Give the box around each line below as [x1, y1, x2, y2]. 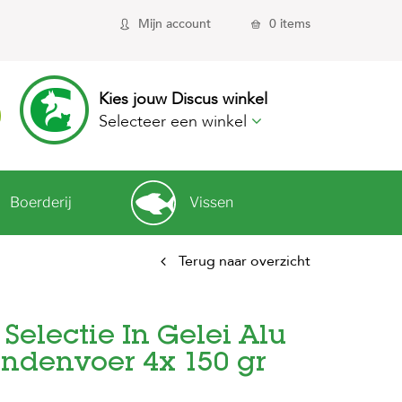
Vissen [188, 194, 233, 211]
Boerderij [9, 194, 72, 211]
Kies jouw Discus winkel [99, 88, 267, 110]
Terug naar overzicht [179, 250, 310, 271]
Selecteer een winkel [99, 110, 251, 133]
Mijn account [138, 14, 211, 32]
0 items [269, 14, 310, 32]
